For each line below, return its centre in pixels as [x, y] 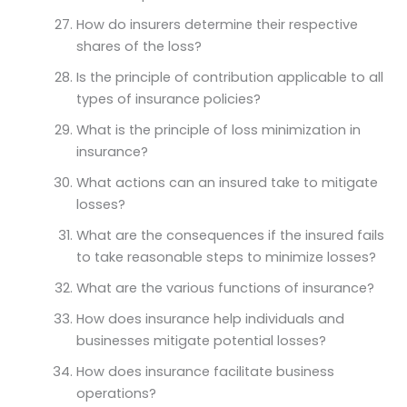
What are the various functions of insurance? [225, 288]
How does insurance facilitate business [205, 371]
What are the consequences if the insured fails [230, 235]
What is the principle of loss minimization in [218, 129]
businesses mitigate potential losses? [201, 340]
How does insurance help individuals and [210, 318]
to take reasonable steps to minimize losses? [226, 257]
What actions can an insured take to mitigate [227, 182]
